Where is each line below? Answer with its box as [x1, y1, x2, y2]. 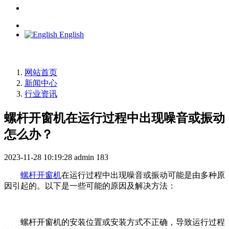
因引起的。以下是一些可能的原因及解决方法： [4, 181, 176, 190]
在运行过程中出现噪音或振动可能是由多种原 [61, 170, 225, 179]
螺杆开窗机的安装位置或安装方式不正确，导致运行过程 [20, 217, 225, 226]
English [59, 30, 84, 39]
